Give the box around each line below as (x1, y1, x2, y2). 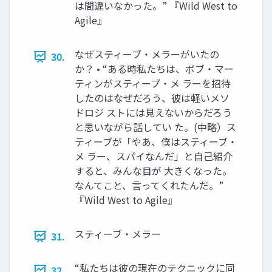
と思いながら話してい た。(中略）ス (75, 120, 236, 135)
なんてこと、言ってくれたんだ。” (75, 178, 223, 193)
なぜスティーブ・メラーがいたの (75, 47, 219, 62)
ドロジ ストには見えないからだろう (75, 105, 232, 120)
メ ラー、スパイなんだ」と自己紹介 (75, 149, 233, 164)
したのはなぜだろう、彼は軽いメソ (75, 90, 229, 106)
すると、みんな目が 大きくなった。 (75, 163, 232, 178)
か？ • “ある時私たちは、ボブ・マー (75, 61, 234, 76)
